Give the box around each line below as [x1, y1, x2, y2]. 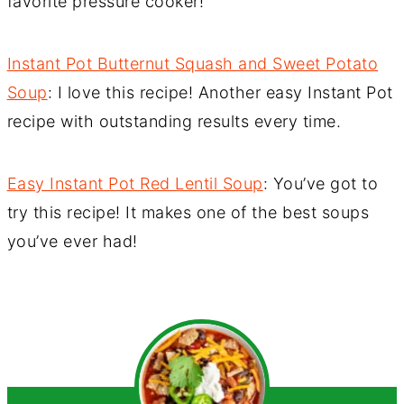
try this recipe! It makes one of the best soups [6, 202, 370, 222]
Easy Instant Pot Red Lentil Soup [6, 173, 263, 193]
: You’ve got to [262, 173, 379, 193]
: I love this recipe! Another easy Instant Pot [47, 82, 393, 102]
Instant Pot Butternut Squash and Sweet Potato [6, 53, 379, 73]
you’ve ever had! [6, 231, 138, 251]
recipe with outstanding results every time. [6, 111, 342, 131]
